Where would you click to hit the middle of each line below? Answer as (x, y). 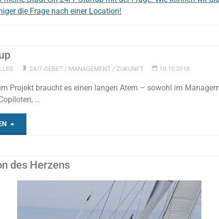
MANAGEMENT (89, 69)
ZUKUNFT (130, 69)
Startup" (28, 145)
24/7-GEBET (46, 69)
